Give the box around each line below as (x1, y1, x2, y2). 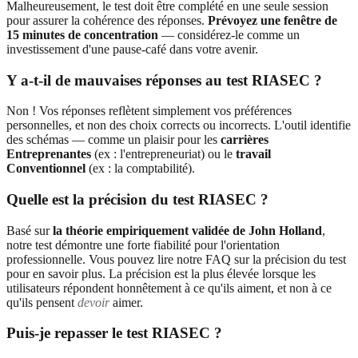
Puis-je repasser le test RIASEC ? (6, 324, 222, 342)
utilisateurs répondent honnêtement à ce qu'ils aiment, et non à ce (6, 280, 332, 295)
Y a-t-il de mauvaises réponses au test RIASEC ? (6, 71, 322, 89)
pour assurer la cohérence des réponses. (6, 13, 208, 27)
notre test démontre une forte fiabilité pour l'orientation (6, 237, 280, 252)
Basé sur (6, 223, 53, 237)
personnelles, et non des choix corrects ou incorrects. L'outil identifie (6, 118, 351, 133)
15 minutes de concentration (6, 27, 158, 42)
